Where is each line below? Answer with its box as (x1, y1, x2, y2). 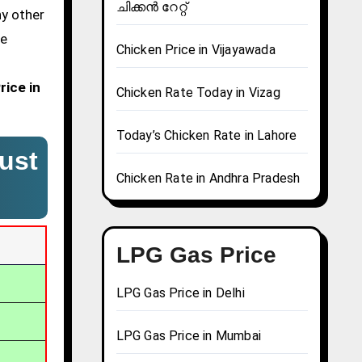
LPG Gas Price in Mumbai (116, 328, 262, 344)
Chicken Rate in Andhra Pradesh (116, 170, 301, 187)
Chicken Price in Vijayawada (116, 42, 276, 58)
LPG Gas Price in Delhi (116, 285, 245, 301)
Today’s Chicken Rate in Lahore (116, 128, 297, 144)
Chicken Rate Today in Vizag (116, 85, 280, 101)
